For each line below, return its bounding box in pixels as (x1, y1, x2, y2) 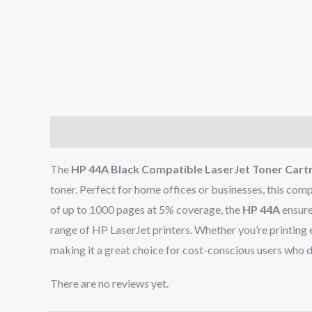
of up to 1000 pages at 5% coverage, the (50, 203, 242, 217)
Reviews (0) (125, 125, 183, 139)
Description (50, 125, 111, 139)
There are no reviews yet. (50, 276, 169, 290)
